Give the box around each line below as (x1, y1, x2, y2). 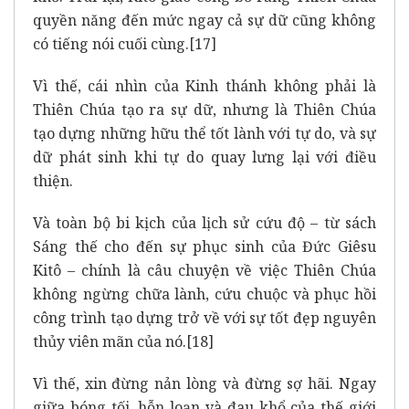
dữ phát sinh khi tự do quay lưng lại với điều (33, 146, 376, 167)
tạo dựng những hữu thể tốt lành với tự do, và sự (33, 122, 376, 143)
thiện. (33, 170, 73, 191)
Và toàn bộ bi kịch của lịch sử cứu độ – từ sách (33, 212, 376, 233)
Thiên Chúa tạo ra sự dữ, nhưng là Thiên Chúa (33, 99, 376, 120)
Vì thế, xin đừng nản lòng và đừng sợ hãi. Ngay (33, 372, 376, 393)
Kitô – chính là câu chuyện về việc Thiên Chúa (33, 259, 376, 280)
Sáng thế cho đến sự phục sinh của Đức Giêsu (33, 236, 376, 257)
